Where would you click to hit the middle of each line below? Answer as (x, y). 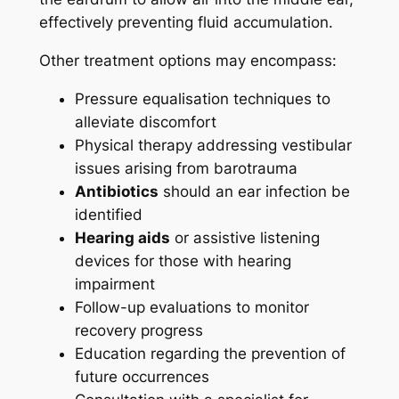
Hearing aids (122, 237)
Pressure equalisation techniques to (202, 98)
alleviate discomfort (145, 122)
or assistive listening (244, 237)
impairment (114, 284)
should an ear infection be (254, 191)
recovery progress (138, 330)
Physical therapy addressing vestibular (213, 145)
